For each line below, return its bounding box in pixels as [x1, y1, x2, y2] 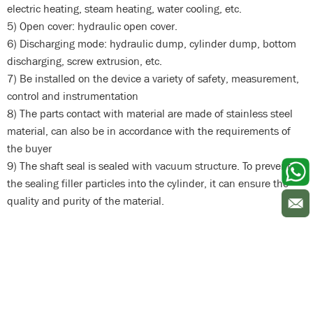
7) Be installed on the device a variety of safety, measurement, [7, 71, 299, 86]
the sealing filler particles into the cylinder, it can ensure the [7, 175, 289, 191]
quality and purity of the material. [7, 193, 164, 208]
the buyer [7, 140, 52, 156]
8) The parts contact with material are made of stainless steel [7, 105, 293, 121]
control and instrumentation [7, 88, 138, 103]
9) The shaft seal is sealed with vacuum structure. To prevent [7, 158, 291, 173]
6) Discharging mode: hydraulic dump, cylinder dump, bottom [7, 36, 296, 51]
